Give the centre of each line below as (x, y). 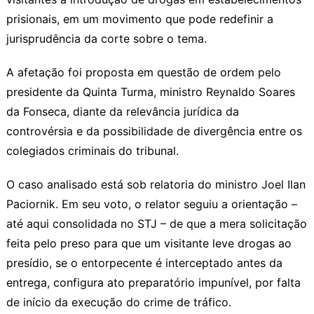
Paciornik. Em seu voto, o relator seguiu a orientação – (151, 204)
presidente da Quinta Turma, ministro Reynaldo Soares (150, 91)
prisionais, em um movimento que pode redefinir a (139, 19)
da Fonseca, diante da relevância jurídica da (122, 111)
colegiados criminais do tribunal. (92, 150)
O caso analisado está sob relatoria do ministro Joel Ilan (156, 184)
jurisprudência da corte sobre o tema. (106, 38)
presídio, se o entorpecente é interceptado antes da (144, 262)
